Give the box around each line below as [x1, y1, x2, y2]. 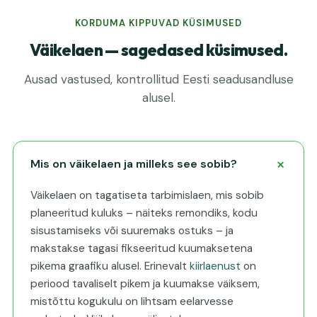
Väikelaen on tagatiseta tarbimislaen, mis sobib [30, 188, 264, 202]
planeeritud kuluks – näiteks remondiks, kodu [30, 206, 258, 220]
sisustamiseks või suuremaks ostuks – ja [30, 224, 234, 238]
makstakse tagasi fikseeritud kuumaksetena [30, 241, 253, 255]
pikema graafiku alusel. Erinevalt [30, 259, 190, 273]
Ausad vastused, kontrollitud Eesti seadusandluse [23, 71, 294, 87]
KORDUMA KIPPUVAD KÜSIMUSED [74, 17, 243, 29]
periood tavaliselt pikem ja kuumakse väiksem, [30, 277, 260, 291]
